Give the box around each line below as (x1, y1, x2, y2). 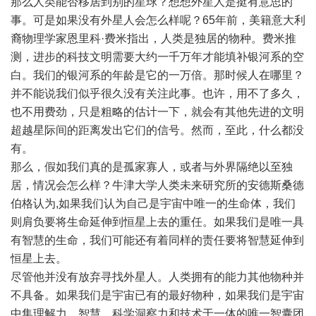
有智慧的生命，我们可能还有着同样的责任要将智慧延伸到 (11, 234, 304, 246)
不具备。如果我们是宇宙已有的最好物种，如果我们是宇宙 (11, 289, 304, 301)
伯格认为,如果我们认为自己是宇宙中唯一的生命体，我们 (11, 197, 296, 209)
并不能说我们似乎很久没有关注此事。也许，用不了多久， (11, 87, 304, 99)
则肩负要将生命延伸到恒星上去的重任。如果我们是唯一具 (11, 216, 304, 228)
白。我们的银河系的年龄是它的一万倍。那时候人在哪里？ (11, 69, 304, 81)
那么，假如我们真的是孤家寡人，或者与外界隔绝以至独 (11, 161, 293, 173)
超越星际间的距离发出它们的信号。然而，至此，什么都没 (11, 124, 304, 136)
